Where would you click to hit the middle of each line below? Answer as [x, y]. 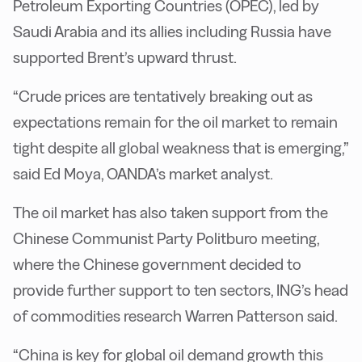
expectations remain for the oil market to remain [175, 122]
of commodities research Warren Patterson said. [175, 316]
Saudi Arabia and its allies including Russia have [172, 31]
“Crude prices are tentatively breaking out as [163, 96]
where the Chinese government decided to [157, 264]
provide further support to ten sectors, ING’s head [181, 290]
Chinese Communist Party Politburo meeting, [166, 238]
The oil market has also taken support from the [170, 212]
